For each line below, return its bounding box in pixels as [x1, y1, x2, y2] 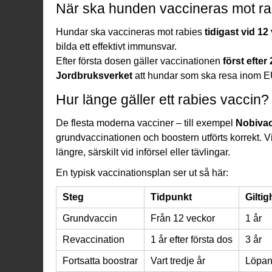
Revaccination [63, 234, 124, 245]
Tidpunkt [151, 191, 192, 202]
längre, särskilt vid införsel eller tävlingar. [56, 146, 230, 157]
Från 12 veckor [151, 212, 215, 223]
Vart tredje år [151, 255, 205, 266]
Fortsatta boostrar [63, 255, 138, 266]
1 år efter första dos [151, 234, 233, 245]
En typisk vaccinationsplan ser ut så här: [56, 167, 228, 178]
